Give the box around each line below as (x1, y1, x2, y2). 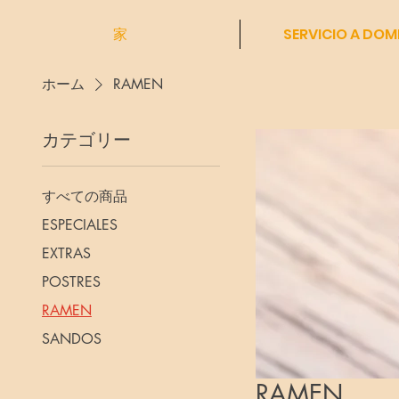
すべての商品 (41, 186, 127, 206)
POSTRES (41, 272, 101, 291)
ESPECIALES (41, 215, 118, 234)
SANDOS (41, 329, 102, 348)
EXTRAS (41, 243, 91, 263)
